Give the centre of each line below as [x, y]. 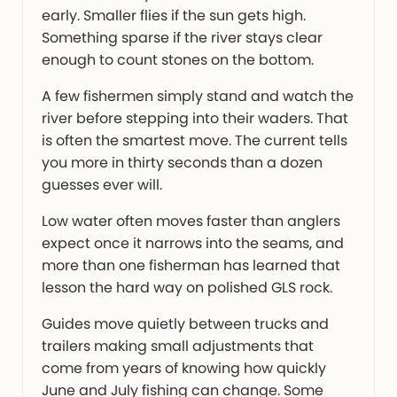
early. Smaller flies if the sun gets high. [173, 16]
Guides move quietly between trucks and [185, 324]
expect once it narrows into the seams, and [192, 244]
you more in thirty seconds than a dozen [182, 163]
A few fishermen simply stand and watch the [197, 97]
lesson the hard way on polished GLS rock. [187, 288]
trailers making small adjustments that [177, 346]
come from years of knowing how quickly [183, 369]
